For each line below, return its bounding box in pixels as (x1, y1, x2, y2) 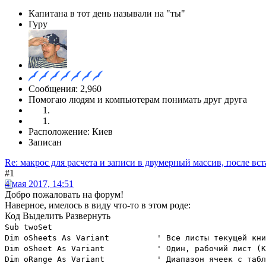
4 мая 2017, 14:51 (5, 178, 74, 189)
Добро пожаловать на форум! (5, 189, 123, 199)
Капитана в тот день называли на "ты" (28, 8, 185, 18)
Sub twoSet (5, 222, 52, 232)
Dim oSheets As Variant (5, 233, 109, 242)
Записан (28, 137, 62, 147)
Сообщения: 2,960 (28, 83, 102, 94)
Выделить (23, 210, 63, 221)
